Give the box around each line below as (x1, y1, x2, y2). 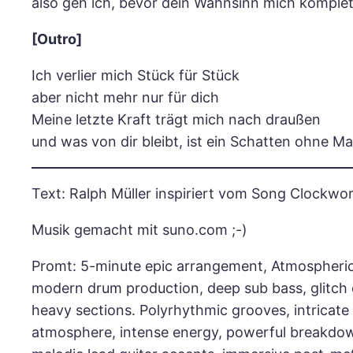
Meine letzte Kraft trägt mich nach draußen (32, 111, 321, 128)
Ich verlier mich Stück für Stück (32, 67, 240, 84)
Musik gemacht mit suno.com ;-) (32, 221, 247, 239)
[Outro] (32, 31, 82, 48)
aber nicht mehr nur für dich (32, 89, 219, 106)
